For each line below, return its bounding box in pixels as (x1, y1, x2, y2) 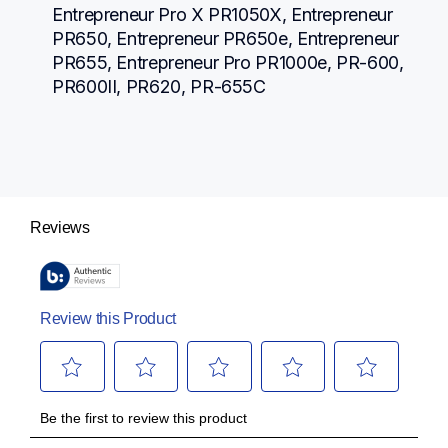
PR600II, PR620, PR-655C (52, 75, 266, 97)
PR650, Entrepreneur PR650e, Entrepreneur (52, 27, 399, 49)
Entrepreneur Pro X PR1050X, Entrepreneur (52, 3, 393, 25)
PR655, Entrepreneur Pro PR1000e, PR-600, (52, 51, 404, 73)
